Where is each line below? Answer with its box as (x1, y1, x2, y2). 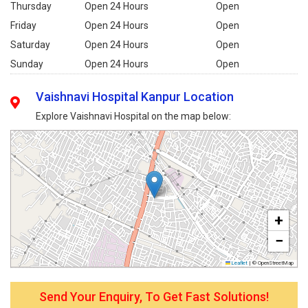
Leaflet (230, 259, 247, 266)
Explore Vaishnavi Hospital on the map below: (36, 110, 232, 122)
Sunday (10, 58, 43, 69)
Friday (10, 19, 36, 31)
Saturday (10, 38, 50, 50)
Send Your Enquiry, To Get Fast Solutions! (39, 289, 269, 304)
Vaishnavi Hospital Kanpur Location (36, 89, 234, 104)
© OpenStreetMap (251, 259, 294, 266)
